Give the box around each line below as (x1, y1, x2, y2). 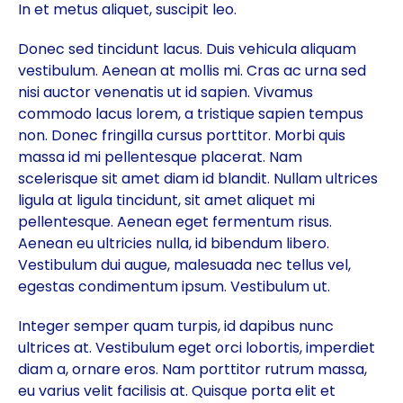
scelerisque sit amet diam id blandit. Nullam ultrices (18, 168, 378, 190)
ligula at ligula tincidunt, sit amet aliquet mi (18, 190, 315, 211)
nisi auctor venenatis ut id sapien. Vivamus (18, 82, 313, 103)
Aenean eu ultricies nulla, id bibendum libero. (18, 233, 329, 255)
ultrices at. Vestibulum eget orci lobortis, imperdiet (18, 337, 375, 359)
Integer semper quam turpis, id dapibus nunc (18, 316, 334, 337)
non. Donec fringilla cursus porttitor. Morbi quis (18, 125, 345, 147)
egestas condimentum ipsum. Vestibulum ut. (18, 276, 330, 298)
